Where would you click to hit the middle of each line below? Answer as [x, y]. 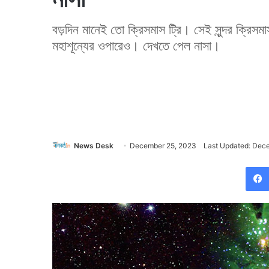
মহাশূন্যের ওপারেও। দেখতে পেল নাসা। [136, 46]
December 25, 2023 [163, 146]
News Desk [94, 146]
